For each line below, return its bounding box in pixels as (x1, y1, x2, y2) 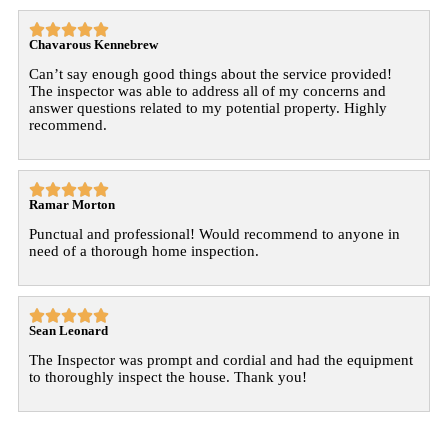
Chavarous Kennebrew (29, 36, 158, 52)
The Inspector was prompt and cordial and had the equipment (29, 351, 413, 368)
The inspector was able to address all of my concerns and (29, 82, 386, 99)
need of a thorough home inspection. (29, 242, 259, 259)
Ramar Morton (29, 196, 115, 212)
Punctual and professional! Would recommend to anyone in (29, 225, 400, 242)
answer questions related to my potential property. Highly (29, 99, 387, 116)
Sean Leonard (29, 322, 108, 338)
